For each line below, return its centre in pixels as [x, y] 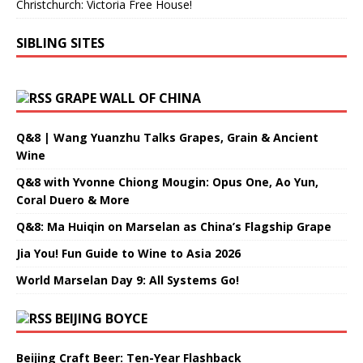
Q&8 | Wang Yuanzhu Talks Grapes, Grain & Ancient [167, 138]
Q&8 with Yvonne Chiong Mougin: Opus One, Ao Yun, [167, 182]
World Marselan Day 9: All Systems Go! [128, 280]
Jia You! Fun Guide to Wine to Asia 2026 [128, 254]
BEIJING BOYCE [101, 319]
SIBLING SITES [60, 43]
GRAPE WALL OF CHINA [128, 98]
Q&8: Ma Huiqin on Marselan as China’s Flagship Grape [174, 227]
